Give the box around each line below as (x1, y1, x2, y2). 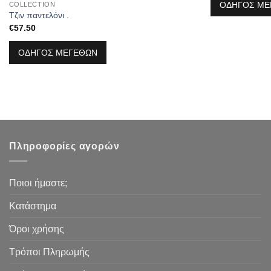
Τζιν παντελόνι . (8, 10, 69, 21)
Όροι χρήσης (9, 223, 64, 234)
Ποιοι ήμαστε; (9, 177, 67, 188)
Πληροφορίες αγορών (9, 141, 120, 152)
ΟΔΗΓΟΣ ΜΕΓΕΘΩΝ (18, 48, 97, 58)
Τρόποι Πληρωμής (9, 246, 90, 257)
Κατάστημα (9, 200, 56, 211)
